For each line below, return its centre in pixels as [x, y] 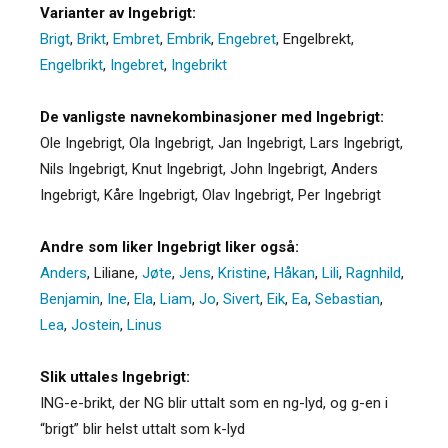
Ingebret [137, 64]
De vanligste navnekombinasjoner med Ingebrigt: [212, 116]
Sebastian [347, 298]
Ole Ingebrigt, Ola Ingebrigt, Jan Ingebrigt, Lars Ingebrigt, [221, 142]
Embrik [189, 38]
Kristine [242, 272]
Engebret [247, 38]
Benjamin [70, 298]
